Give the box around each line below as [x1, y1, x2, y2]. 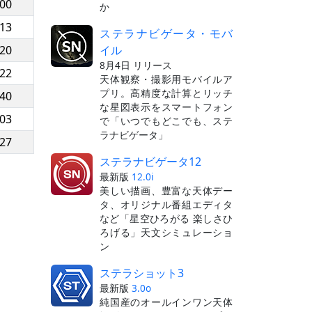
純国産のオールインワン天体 [100, 295, 233, 309]
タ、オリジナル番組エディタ [100, 197, 233, 211]
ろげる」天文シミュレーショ [100, 225, 233, 239]
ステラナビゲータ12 [100, 153, 201, 169]
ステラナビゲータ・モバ [100, 25, 233, 41]
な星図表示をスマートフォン [100, 100, 233, 114]
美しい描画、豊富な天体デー [100, 183, 233, 197]
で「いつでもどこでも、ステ [100, 114, 233, 127]
